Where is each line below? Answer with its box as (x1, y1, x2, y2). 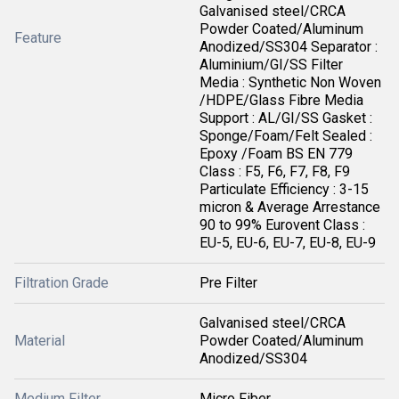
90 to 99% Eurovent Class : (199, 216, 365, 233)
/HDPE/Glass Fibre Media (199, 92, 363, 109)
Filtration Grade (14, 274, 109, 291)
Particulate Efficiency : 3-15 (199, 181, 369, 198)
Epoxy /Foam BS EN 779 (199, 145, 353, 162)
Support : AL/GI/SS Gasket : (199, 110, 372, 126)
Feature (14, 29, 61, 46)
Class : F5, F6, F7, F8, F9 (199, 163, 350, 180)
